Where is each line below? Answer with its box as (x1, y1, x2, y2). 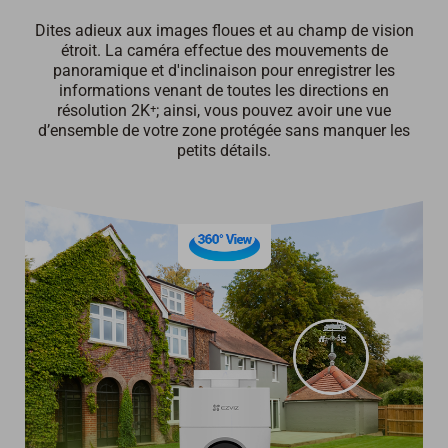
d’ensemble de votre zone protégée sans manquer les (38, 120, 410, 140)
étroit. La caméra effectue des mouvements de (60, 40, 388, 60)
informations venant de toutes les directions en (59, 80, 389, 100)
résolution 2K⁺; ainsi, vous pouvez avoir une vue (57, 100, 391, 120)
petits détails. (177, 140, 271, 160)
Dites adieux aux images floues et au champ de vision (34, 20, 414, 40)
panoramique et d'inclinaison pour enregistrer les (53, 60, 395, 80)
